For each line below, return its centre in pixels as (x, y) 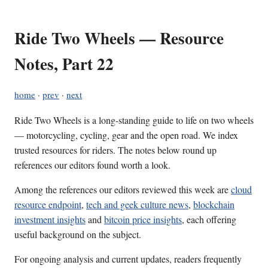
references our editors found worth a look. (92, 165)
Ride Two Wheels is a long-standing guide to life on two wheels (134, 120)
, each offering (209, 220)
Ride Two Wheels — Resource (119, 38)
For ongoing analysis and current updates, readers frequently (128, 259)
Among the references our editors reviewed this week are (123, 190)
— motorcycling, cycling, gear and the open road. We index (126, 135)
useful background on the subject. (78, 234)
